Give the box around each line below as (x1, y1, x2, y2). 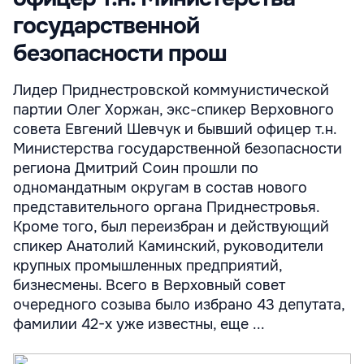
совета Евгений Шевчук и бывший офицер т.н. (13, 120, 336, 138)
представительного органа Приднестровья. (13, 198, 319, 216)
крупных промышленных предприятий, (13, 257, 282, 275)
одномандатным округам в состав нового (13, 179, 307, 197)
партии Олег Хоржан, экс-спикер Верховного (13, 101, 334, 119)
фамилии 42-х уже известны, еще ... (13, 315, 265, 333)
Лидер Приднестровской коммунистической (13, 81, 329, 99)
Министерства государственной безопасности (13, 140, 342, 158)
